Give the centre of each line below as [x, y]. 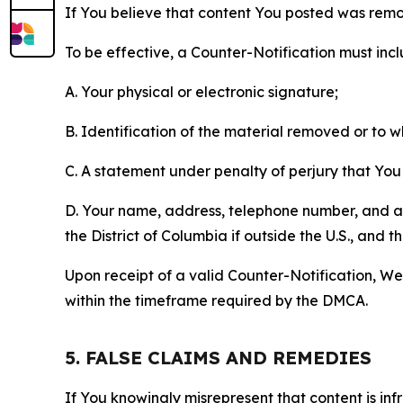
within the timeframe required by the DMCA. [216, 301]
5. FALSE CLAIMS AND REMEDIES [218, 358]
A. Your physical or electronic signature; [201, 92]
